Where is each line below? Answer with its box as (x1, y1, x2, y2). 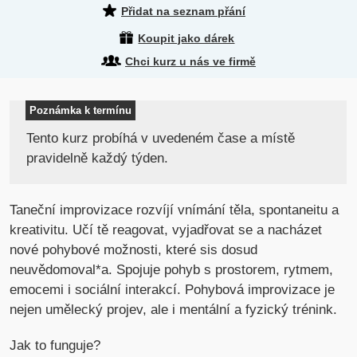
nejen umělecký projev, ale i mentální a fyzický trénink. (10, 302, 338, 318)
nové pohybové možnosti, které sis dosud (10, 242, 258, 258)
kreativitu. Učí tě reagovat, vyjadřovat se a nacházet (10, 222, 323, 238)
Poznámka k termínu (29, 104, 132, 117)
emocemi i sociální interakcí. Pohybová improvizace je (10, 282, 335, 298)
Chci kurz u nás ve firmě (124, 55, 256, 68)
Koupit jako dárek (138, 32, 235, 45)
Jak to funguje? (10, 338, 101, 354)
